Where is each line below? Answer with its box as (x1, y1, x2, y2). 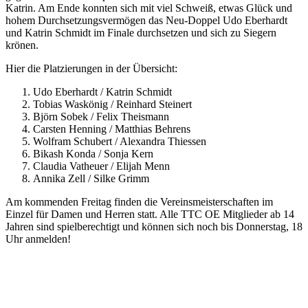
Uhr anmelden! (5, 233, 71, 245)
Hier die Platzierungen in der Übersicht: (5, 63, 177, 74)
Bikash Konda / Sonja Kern (33, 148, 153, 159)
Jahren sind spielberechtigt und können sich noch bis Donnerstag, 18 (5, 221, 302, 232)
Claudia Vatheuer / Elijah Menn (33, 160, 170, 172)
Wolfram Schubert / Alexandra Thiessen (33, 135, 206, 147)
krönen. (5, 39, 38, 51)
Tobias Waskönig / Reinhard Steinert (33, 98, 192, 110)
